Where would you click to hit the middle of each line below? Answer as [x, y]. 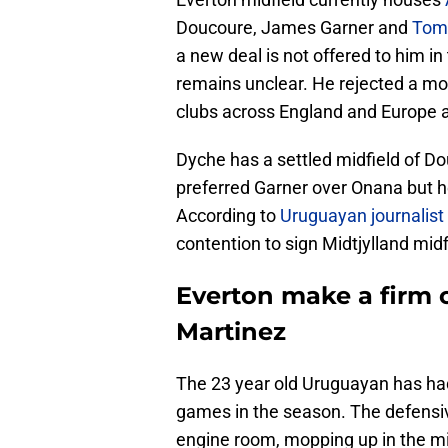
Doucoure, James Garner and [294, 28]
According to [228, 216]
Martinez [231, 332]
